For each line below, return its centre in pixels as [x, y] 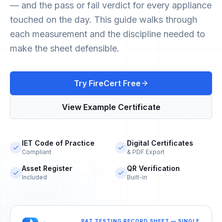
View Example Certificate [111, 107]
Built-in [137, 177]
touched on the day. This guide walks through [104, 20]
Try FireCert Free [107, 83]
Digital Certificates [160, 143]
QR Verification [153, 168]
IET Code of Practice [58, 143]
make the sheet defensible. [65, 48]
